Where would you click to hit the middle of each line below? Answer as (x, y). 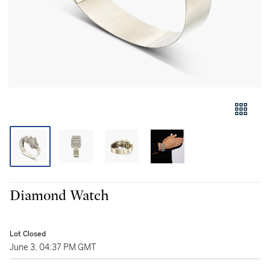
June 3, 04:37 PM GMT (53, 247)
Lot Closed (28, 234)
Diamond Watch (59, 196)
